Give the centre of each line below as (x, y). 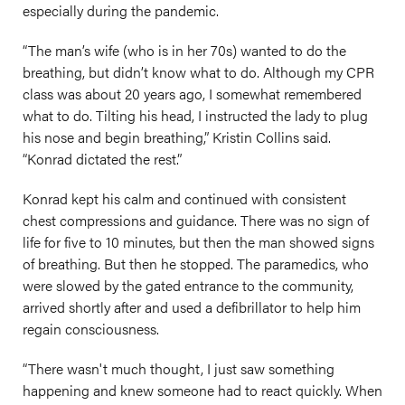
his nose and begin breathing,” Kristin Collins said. (177, 137)
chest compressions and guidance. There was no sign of (196, 220)
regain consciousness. (94, 329)
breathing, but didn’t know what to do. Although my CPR (198, 72)
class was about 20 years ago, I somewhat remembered (192, 94)
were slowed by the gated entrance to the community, (188, 285)
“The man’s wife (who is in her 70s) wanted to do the (184, 50)
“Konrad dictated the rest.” (102, 159)
